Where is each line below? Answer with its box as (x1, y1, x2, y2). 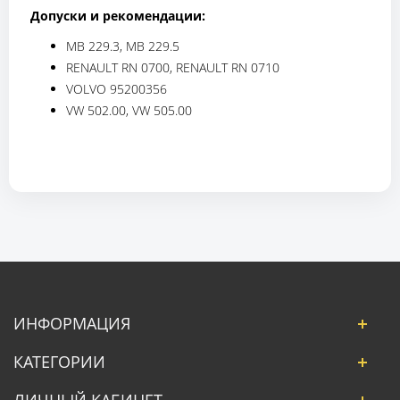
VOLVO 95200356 (66, 79, 167, 97)
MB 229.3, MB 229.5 (66, 37, 179, 54)
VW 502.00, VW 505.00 (66, 101, 192, 119)
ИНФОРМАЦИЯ (13, 312, 130, 334)
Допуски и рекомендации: (30, 6, 205, 24)
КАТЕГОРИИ (13, 350, 105, 372)
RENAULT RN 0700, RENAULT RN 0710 (66, 58, 279, 76)
